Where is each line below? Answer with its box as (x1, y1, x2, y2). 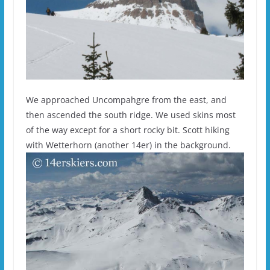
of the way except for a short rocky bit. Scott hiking (25, 124, 230, 136)
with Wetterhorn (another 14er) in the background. (25, 139, 231, 151)
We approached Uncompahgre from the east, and (25, 93, 227, 105)
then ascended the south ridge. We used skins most (25, 108, 236, 121)
